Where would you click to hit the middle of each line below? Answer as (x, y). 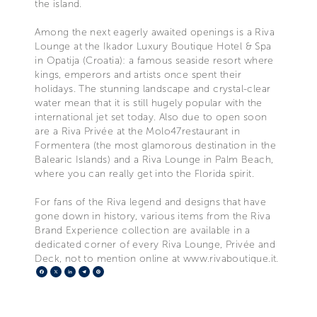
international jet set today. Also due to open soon (151, 117)
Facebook (73, 271)
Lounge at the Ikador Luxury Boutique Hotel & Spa (153, 46)
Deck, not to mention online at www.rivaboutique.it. (157, 258)
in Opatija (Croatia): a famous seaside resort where (154, 60)
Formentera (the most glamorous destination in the (155, 145)
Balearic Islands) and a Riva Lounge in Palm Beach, (154, 159)
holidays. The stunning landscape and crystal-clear (153, 88)
